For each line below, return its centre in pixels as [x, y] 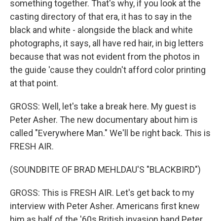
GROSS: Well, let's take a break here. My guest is [103, 107]
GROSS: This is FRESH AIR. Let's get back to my [102, 193]
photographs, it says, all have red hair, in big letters [107, 43]
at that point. [34, 83]
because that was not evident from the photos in [105, 57]
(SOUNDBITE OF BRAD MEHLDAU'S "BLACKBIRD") [105, 170]
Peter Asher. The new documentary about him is [104, 120]
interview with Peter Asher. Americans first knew [105, 206]
